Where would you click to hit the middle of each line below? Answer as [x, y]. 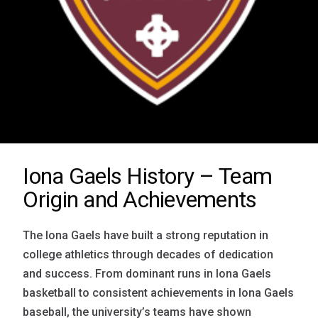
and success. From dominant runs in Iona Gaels [147, 273]
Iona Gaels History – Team [148, 176]
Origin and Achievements [140, 199]
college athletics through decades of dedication [148, 254]
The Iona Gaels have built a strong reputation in [146, 235]
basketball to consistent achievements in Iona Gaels [159, 292]
